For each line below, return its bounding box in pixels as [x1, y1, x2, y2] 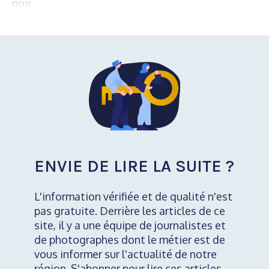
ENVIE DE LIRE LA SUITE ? [34, 156, 234, 177]
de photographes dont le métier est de [34, 233, 225, 247]
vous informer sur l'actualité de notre [34, 247, 217, 261]
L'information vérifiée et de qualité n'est [34, 190, 232, 204]
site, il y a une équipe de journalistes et [34, 219, 226, 232]
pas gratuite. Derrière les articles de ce [34, 204, 225, 218]
